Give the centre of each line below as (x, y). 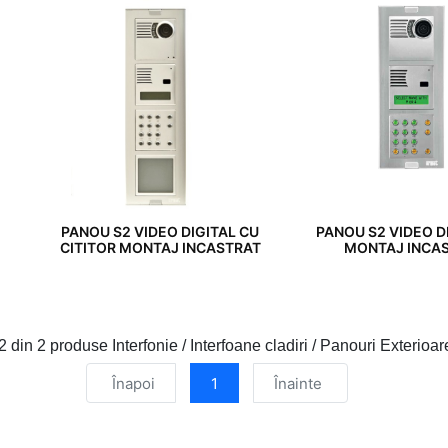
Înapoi (133, 383)
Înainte (297, 383)
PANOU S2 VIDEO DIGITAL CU (160, 231)
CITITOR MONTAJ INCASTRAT (160, 247)
